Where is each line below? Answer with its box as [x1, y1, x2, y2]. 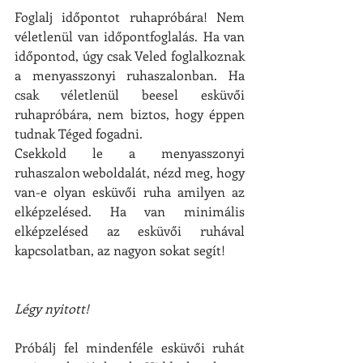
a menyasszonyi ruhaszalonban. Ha [15, 66, 245, 83]
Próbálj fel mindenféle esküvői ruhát [15, 338, 245, 356]
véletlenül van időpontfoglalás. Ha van [15, 27, 245, 45]
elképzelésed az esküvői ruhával [15, 221, 245, 239]
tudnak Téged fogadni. [15, 124, 143, 142]
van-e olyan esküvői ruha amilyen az [15, 182, 245, 200]
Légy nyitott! [15, 299, 89, 317]
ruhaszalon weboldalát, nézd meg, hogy [15, 163, 245, 181]
